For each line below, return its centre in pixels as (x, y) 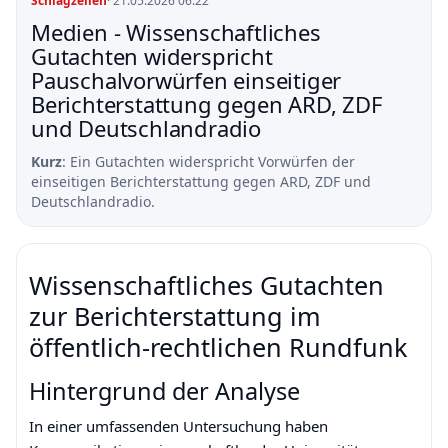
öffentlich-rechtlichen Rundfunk (218, 347)
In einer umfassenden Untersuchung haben (178, 426)
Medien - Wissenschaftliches (176, 32)
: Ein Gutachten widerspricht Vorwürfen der (208, 161)
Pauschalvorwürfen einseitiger (186, 80)
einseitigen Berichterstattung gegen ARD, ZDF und (201, 181)
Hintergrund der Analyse (164, 391)
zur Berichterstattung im (175, 316)
